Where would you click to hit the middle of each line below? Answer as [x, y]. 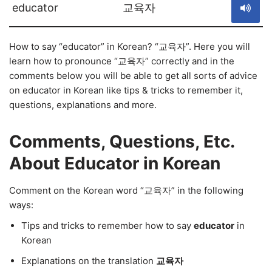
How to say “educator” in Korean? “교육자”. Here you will [130, 46]
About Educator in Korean [115, 163]
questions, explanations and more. [83, 105]
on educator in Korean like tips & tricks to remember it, [126, 90]
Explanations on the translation [89, 261]
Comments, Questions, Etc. [122, 141]
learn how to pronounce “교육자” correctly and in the [122, 61]
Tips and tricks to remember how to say [107, 226]
